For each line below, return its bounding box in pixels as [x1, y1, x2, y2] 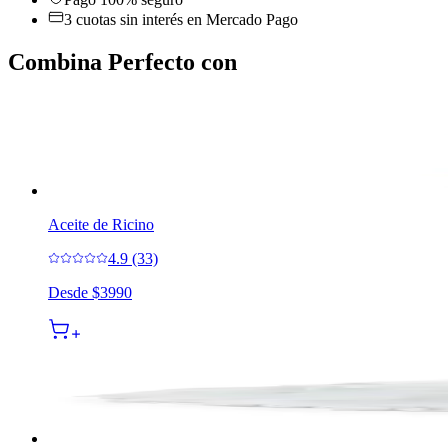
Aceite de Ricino [48, 215, 154, 233]
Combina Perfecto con [8, 48, 237, 75]
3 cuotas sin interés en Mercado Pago [64, 10, 298, 28]
